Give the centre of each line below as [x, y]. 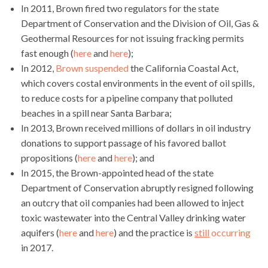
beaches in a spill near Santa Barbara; [96, 112]
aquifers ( [40, 232]
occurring [230, 232]
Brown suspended [92, 68]
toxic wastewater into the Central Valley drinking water [133, 217]
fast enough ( [47, 53]
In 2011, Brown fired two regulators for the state [120, 8]
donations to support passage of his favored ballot [124, 142]
